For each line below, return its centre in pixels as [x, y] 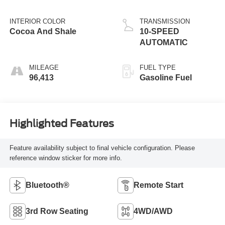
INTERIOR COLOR [37, 21]
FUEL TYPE [158, 67]
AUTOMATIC [164, 42]
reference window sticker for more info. [66, 158]
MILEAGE [44, 67]
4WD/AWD [153, 211]
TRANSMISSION [165, 21]
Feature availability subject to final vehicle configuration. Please [102, 148]
